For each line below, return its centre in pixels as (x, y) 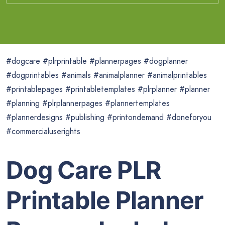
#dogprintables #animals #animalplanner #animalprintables (106, 75)
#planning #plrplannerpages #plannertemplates (88, 103)
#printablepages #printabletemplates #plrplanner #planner (108, 89)
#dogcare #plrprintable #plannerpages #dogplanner (97, 61)
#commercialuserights (43, 132)
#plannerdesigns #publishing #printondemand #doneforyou (109, 118)
